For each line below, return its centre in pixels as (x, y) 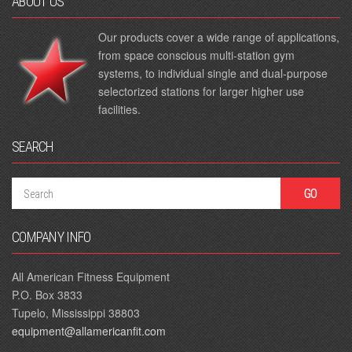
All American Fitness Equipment (91, 277)
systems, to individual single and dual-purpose (213, 73)
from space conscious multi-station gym (196, 55)
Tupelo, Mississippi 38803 (76, 313)
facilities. (119, 109)
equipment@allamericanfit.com (89, 331)
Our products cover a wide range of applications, (219, 37)
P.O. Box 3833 (47, 295)
